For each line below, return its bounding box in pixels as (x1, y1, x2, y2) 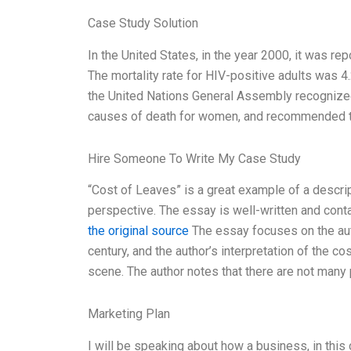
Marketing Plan (88, 306, 170, 322)
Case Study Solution (88, 15, 198, 31)
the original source (88, 223, 189, 239)
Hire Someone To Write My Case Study (88, 150, 301, 166)
